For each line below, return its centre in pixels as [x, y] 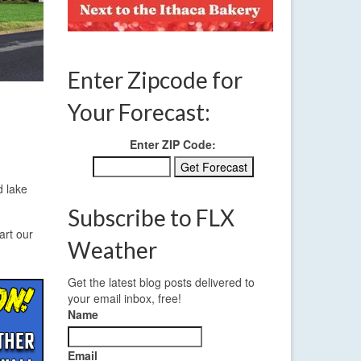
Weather [112, 250]
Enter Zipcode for [155, 80]
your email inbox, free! [124, 299]
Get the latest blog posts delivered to [161, 282]
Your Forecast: [139, 112]
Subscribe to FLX [151, 218]
